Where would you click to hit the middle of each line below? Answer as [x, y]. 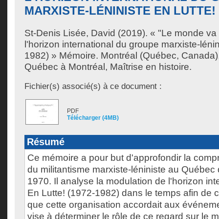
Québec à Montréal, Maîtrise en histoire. [108, 67]
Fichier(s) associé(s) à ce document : [93, 86]
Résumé [46, 142]
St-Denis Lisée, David [70, 33]
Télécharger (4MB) [93, 118]
